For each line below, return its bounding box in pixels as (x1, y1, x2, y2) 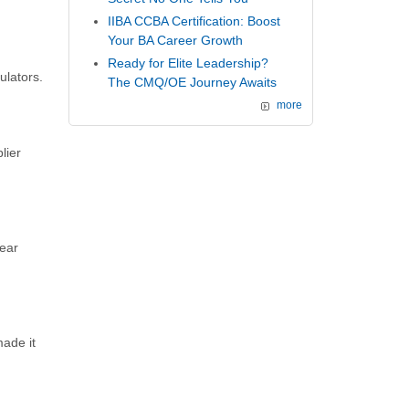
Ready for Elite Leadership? (108, 55, 269, 70)
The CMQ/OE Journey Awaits (108, 74, 278, 89)
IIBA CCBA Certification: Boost (108, 14, 281, 29)
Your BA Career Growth (108, 33, 244, 48)
